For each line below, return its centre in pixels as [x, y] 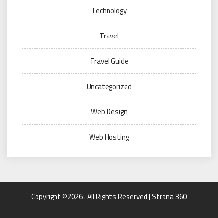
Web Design [109, 112]
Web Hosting [109, 137]
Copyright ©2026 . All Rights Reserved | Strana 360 [109, 196]
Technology [109, 10]
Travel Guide [109, 61]
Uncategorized [109, 86]
